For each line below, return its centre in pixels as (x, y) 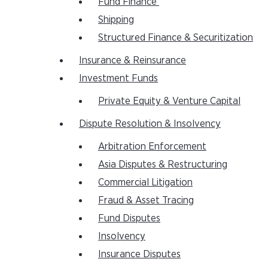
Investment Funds (118, 78)
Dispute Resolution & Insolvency (150, 124)
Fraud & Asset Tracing (146, 200)
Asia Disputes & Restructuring (163, 164)
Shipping (116, 19)
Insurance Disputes (139, 254)
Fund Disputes (129, 218)
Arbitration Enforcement (152, 146)
